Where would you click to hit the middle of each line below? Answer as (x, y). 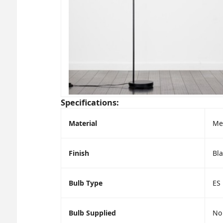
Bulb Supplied (92, 213)
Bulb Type (85, 183)
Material (83, 123)
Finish (79, 153)
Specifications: (90, 102)
